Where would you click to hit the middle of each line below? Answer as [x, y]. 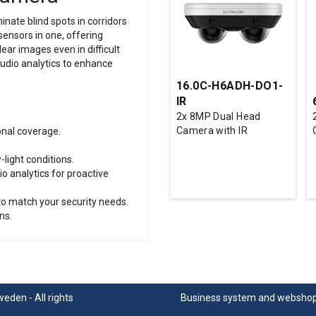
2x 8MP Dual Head [219, 116]
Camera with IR [212, 130]
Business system [219, 297]
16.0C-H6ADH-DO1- [230, 85]
